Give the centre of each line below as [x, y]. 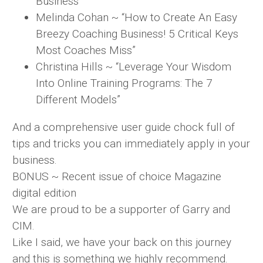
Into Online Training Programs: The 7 [124, 83]
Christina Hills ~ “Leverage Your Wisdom [134, 66]
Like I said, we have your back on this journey [122, 242]
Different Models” [78, 99]
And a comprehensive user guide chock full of [124, 127]
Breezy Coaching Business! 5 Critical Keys [137, 33]
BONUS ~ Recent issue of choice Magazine [117, 176]
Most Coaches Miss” [86, 50]
